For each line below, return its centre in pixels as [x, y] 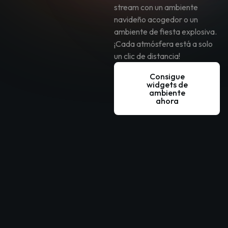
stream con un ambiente [156, 7]
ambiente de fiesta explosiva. [165, 32]
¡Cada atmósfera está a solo [163, 44]
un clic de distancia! [147, 56]
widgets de [167, 85]
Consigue [167, 77]
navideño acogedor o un [156, 20]
